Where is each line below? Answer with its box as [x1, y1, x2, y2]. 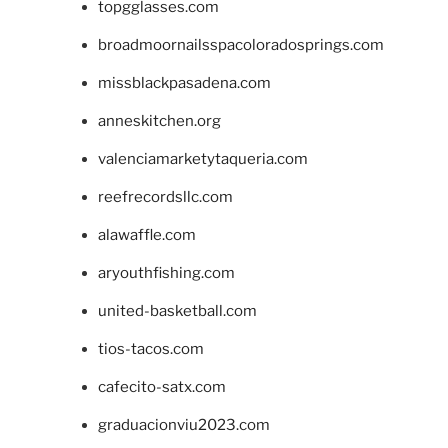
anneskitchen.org [97, 111, 221, 130]
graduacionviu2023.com [97, 415, 270, 434]
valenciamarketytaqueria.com [97, 149, 308, 168]
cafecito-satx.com [97, 377, 226, 396]
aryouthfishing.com [97, 263, 235, 282]
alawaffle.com [97, 225, 196, 244]
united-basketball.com [97, 301, 257, 320]
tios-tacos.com [97, 339, 204, 358]
